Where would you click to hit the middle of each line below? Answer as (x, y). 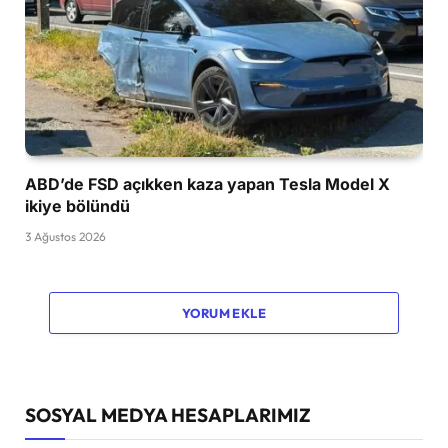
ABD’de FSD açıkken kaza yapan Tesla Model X (207, 183)
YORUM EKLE (224, 312)
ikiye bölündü (77, 205)
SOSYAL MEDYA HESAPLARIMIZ (168, 414)
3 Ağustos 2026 (65, 236)
